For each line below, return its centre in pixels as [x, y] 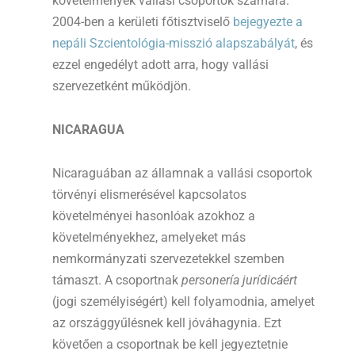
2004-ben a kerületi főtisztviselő [143, 22]
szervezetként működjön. [122, 86]
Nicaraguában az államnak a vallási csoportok [182, 174]
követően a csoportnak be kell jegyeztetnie [170, 345]
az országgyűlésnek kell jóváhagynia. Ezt [167, 323]
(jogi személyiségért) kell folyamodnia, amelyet [183, 302]
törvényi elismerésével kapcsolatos [149, 195]
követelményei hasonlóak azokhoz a [154, 216]
